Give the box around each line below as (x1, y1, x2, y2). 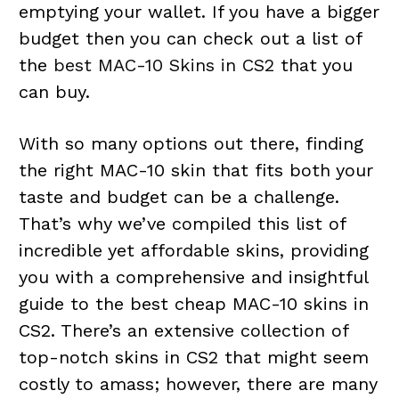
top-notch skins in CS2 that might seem (18, 346, 369, 368)
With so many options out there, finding (18, 132, 363, 154)
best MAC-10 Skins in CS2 (53, 53, 274, 76)
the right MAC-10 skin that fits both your (18, 159, 373, 181)
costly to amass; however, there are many (18, 372, 377, 395)
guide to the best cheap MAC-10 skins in (18, 292, 369, 314)
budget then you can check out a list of (18, 27, 362, 49)
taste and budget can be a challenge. (18, 185, 339, 208)
